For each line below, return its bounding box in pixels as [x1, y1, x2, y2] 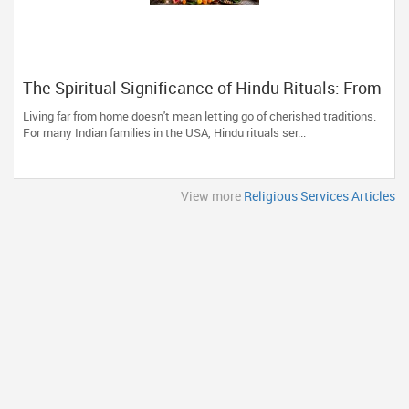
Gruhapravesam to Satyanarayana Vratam [23, 95, 330, 117]
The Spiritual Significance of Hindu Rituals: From [23, 77, 382, 99]
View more [181, 187, 244, 204]
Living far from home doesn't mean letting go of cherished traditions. [23, 108, 376, 124]
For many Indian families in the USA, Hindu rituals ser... [23, 124, 306, 141]
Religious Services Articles [244, 187, 395, 204]
